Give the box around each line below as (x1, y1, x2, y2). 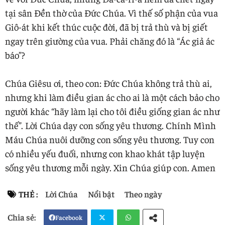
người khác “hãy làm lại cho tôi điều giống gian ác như (5, 104, 220, 117)
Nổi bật (88, 188, 115, 199)
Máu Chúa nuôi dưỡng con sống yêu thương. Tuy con (5, 133, 214, 145)
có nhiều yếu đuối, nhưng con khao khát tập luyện (5, 147, 205, 159)
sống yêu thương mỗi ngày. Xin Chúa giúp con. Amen (5, 161, 215, 173)
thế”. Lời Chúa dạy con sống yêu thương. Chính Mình (5, 119, 216, 131)
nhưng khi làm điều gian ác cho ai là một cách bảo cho (5, 90, 219, 103)
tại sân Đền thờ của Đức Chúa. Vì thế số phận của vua (5, 6, 218, 19)
